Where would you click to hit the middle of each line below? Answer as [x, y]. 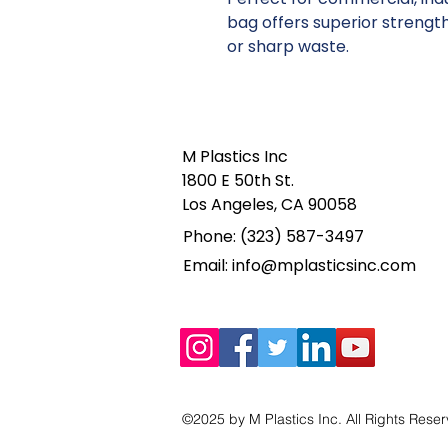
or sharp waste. [288, 46]
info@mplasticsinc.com [324, 265]
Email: [207, 265]
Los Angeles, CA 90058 [269, 204]
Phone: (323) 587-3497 [273, 236]
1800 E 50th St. [240, 180]
